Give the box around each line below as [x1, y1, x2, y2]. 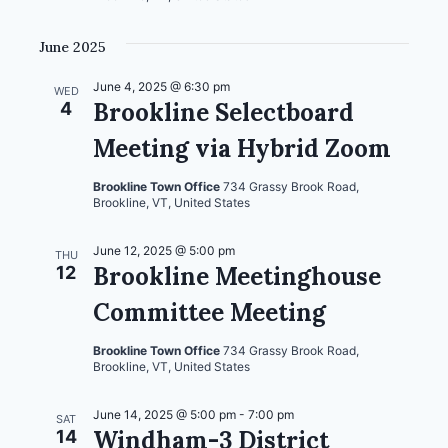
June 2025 [39, 37, 106, 56]
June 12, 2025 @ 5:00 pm [93, 242, 235, 258]
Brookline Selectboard [93, 96, 354, 128]
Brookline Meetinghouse [93, 260, 381, 292]
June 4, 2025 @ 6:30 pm [93, 78, 230, 94]
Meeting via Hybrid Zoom [93, 132, 391, 164]
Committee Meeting [93, 296, 326, 328]
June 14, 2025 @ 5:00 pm [93, 406, 236, 422]
